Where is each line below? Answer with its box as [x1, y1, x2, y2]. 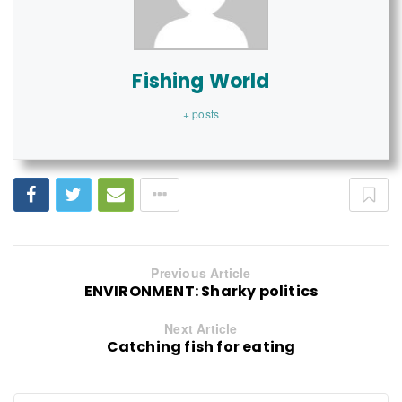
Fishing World [132, 66, 270, 95]
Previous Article [151, 263, 251, 282]
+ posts [182, 105, 220, 121]
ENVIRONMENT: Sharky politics [83, 280, 319, 301]
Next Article [164, 319, 238, 337]
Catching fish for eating [106, 336, 296, 357]
